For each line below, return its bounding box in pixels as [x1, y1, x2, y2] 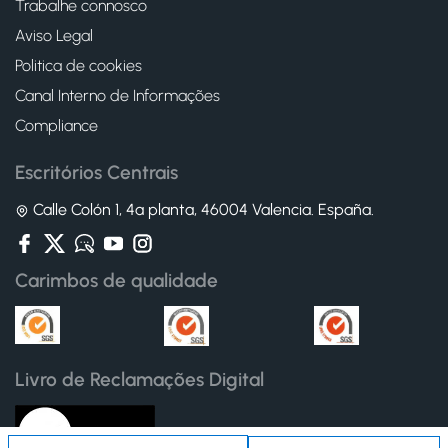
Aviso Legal [15, 26, 93, 45]
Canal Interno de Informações [15, 86, 220, 105]
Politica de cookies [15, 56, 142, 75]
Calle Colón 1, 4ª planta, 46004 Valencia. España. [29, 200, 374, 219]
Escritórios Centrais [15, 161, 178, 184]
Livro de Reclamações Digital [15, 368, 264, 392]
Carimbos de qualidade [15, 269, 218, 292]
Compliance [15, 116, 98, 135]
